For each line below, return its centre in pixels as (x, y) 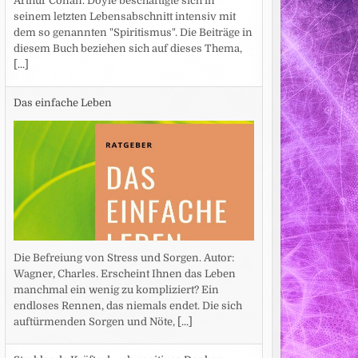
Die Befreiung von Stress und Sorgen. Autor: (123, 258)
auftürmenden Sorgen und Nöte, (95, 322)
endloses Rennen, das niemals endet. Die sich (127, 306)
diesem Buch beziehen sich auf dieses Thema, (127, 49)
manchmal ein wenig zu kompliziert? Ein (116, 290)
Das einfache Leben (62, 102)
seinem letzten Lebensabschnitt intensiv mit (124, 17)
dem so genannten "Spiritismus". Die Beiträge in (133, 33)
